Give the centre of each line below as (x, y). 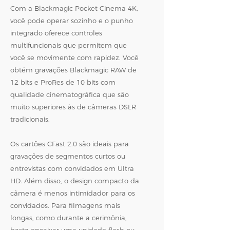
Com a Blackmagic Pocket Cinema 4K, (74, 8)
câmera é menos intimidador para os (73, 193)
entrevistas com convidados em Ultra (72, 168)
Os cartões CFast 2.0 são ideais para (70, 144)
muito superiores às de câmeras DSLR (73, 107)
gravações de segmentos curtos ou (68, 156)
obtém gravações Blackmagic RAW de (73, 70)
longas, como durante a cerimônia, (69, 218)
